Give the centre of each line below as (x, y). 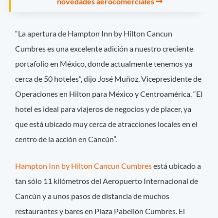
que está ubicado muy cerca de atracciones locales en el (107, 124)
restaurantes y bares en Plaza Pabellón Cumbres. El (100, 211)
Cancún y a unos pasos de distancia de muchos (92, 196)
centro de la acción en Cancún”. (66, 139)
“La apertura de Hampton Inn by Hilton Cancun (94, 34)
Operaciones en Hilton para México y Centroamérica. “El (109, 94)
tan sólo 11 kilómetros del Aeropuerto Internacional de (107, 181)
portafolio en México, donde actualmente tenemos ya (104, 64)
